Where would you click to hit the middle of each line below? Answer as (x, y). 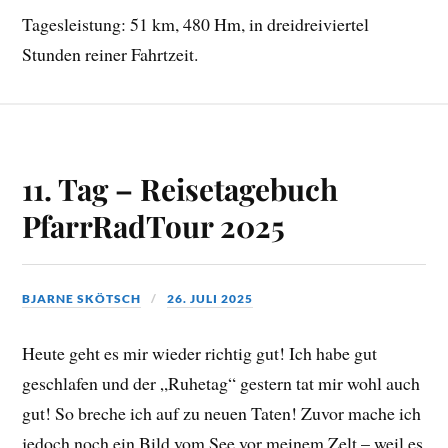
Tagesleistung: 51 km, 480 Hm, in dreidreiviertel (196, 24)
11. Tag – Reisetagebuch (180, 188)
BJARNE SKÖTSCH (82, 298)
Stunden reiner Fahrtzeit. (110, 54)
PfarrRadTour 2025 (154, 225)
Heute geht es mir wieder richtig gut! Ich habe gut (200, 352)
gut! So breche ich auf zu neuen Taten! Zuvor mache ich (222, 412)
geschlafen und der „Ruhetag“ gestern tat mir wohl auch (221, 382)
